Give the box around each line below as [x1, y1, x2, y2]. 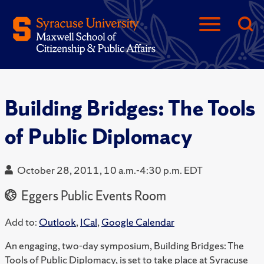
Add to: [5, 215, 37, 229]
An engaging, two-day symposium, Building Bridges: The [5, 239, 244, 253]
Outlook [39, 215, 76, 229]
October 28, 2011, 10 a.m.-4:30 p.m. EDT [17, 163, 203, 177]
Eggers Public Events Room [19, 187, 166, 205]
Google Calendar [101, 215, 174, 229]
